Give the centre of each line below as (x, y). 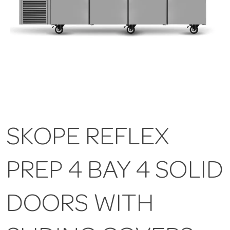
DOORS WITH (80, 206)
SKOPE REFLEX (88, 139)
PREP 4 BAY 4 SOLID (115, 173)
